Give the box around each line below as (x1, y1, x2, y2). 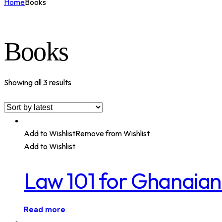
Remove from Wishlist (75, 128, 150, 138)
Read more (24, 204, 65, 215)
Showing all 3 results (4, 77, 71, 87)
